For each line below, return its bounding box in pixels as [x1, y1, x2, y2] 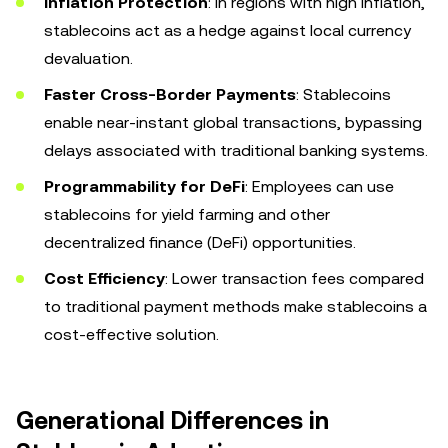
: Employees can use [245, 177, 394, 196]
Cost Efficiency [44, 269, 165, 288]
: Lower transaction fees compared [165, 269, 424, 288]
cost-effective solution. [44, 325, 219, 344]
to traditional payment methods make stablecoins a [44, 297, 427, 316]
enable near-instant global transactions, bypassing [44, 113, 422, 132]
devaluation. [44, 49, 133, 68]
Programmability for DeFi [44, 177, 245, 196]
